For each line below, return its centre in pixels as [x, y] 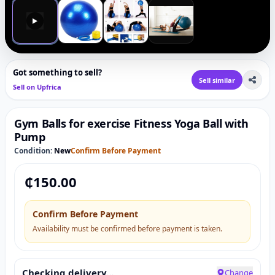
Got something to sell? [57, 72]
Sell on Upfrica [37, 87]
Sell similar [217, 80]
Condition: [33, 151]
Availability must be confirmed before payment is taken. [127, 229]
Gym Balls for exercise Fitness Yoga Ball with [131, 123]
